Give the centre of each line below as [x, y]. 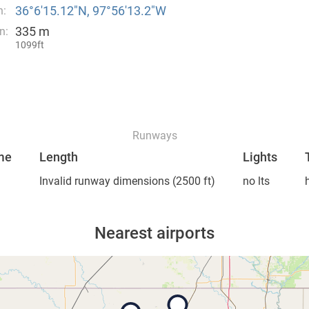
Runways [154, 136]
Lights [260, 157]
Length [58, 157]
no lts [256, 181]
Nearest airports [154, 233]
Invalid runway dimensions [104, 181]
